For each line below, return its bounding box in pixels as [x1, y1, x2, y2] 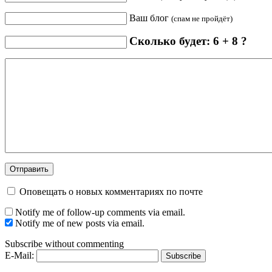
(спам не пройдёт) [171, 14, 233, 24]
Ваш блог [129, 13, 171, 24]
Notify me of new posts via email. [15, 218, 144, 229]
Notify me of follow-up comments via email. [15, 207, 185, 218]
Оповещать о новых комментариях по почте [19, 186, 203, 197]
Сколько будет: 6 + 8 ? [129, 35, 247, 48]
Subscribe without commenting [5, 239, 124, 250]
